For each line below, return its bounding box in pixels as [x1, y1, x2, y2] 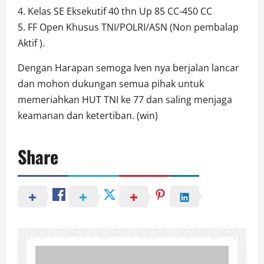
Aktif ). [18, 37, 45, 50]
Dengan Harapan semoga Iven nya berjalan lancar [18, 61, 239, 75]
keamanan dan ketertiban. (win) [18, 109, 158, 123]
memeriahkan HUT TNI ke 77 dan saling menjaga [18, 93, 232, 107]
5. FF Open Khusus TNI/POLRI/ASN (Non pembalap [18, 21, 239, 34]
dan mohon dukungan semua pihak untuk [18, 77, 204, 91]
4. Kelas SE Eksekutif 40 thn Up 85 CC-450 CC [18, 5, 212, 18]
